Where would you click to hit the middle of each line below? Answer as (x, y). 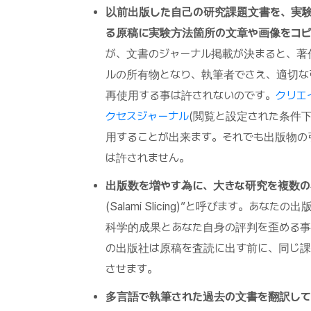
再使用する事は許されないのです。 (191, 96)
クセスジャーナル (147, 117)
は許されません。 (148, 158)
